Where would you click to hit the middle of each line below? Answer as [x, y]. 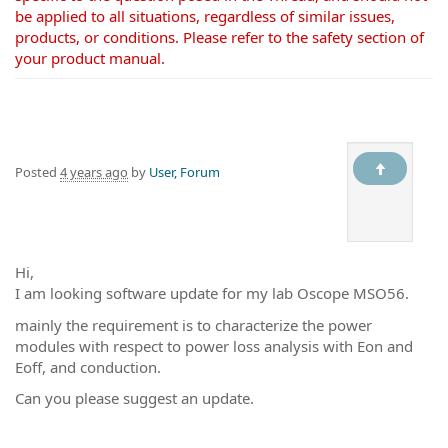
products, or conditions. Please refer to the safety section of [219, 36]
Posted [37, 172]
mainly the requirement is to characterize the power [193, 324]
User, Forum [184, 172]
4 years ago [94, 172]
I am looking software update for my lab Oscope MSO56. [212, 293]
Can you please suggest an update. [134, 398]
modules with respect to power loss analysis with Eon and [214, 345]
